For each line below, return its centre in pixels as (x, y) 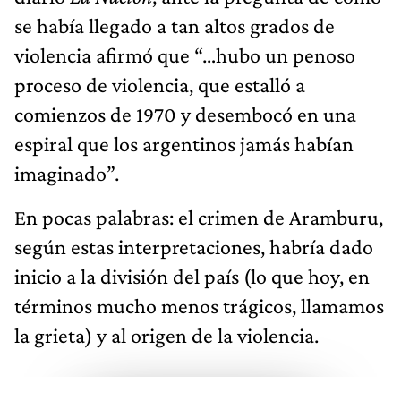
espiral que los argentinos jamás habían (184, 143)
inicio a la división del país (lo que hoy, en (192, 276)
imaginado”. (67, 173)
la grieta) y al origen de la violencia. (166, 335)
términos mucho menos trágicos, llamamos (199, 305)
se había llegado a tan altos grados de (175, 25)
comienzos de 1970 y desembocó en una (185, 114)
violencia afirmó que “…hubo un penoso (185, 55)
